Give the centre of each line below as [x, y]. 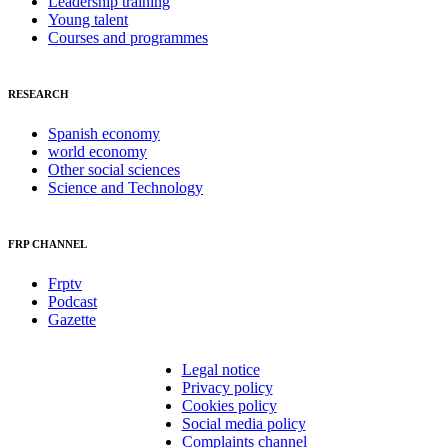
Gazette [72, 319]
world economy [97, 151]
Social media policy [243, 423]
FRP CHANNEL [47, 243]
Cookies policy [229, 405]
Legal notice [220, 369]
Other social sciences [114, 169]
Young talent [88, 19]
